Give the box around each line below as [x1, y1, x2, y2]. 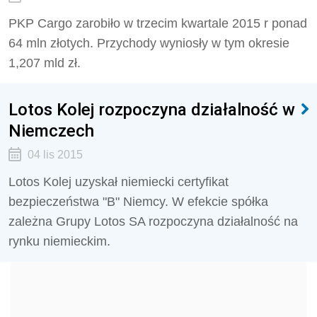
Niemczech [8, 120, 94, 141]
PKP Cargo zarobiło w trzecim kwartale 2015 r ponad [8, 16, 307, 30]
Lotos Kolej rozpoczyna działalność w [8, 99, 295, 120]
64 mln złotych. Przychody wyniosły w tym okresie [8, 36, 289, 50]
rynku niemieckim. [8, 234, 110, 248]
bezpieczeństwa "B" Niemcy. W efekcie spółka [8, 195, 268, 209]
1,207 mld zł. [8, 56, 81, 70]
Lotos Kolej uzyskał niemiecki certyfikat [8, 175, 229, 189]
